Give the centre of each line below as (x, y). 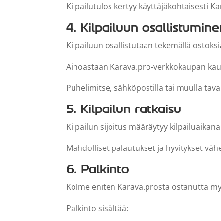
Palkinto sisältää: (97, 208)
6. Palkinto (98, 169)
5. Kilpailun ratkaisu (124, 109)
